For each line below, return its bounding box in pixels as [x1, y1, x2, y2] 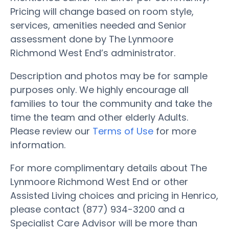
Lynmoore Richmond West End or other [10, 175, 188, 188]
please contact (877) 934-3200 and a [10, 202, 185, 216]
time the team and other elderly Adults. [10, 110, 188, 124]
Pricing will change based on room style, [10, 5, 194, 18]
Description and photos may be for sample [10, 69, 208, 82]
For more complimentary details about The [10, 161, 207, 174]
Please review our [10, 124, 93, 138]
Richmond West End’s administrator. [10, 46, 175, 59]
